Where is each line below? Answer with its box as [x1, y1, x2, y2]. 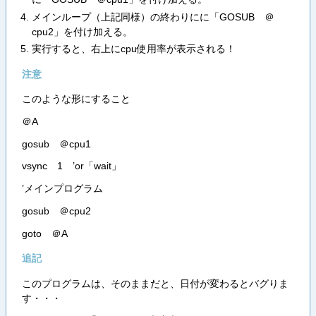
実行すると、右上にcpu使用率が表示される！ [31, 43, 236, 55]
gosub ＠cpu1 [21, 138, 91, 150]
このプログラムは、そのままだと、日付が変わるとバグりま [21, 277, 288, 289]
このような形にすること [21, 93, 130, 105]
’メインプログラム [21, 183, 103, 195]
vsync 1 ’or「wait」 [21, 160, 121, 172]
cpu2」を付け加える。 [31, 25, 133, 37]
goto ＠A [21, 227, 68, 239]
